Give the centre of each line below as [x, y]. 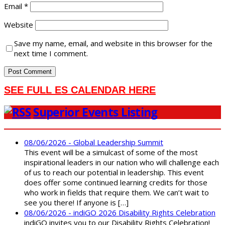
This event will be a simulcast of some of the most [111, 152]
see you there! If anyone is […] [76, 202]
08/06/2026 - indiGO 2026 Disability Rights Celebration [120, 212]
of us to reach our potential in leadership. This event [114, 172]
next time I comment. [51, 53]
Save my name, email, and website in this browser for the [113, 43]
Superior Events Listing [95, 112]
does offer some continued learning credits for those [116, 182]
